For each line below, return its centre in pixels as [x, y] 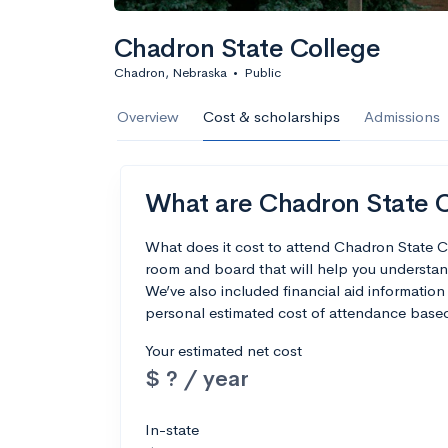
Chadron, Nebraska [170, 72]
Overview [148, 116]
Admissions [402, 116]
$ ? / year [197, 378]
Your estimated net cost [223, 350]
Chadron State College [247, 48]
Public [262, 72]
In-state [172, 429]
